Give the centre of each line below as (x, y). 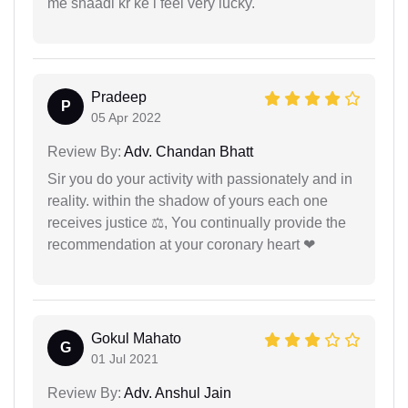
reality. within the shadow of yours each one (188, 200)
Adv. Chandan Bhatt (187, 151)
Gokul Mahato (136, 338)
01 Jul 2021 (125, 358)
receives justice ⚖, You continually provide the (197, 222)
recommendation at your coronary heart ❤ (181, 244)
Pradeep (119, 97)
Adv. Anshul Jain (176, 393)
